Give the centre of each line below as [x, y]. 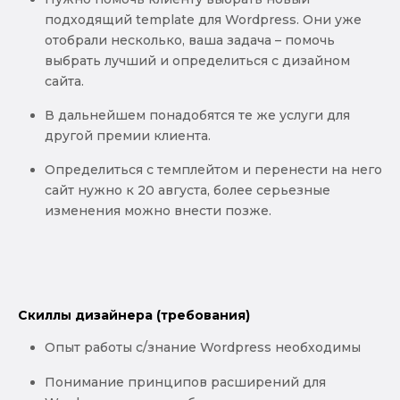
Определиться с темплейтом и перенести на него [213, 170]
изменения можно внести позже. [160, 211]
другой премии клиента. [129, 135]
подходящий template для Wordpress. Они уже [203, 19]
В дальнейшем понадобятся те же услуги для [197, 115]
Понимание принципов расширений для [185, 382]
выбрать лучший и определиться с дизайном [197, 60]
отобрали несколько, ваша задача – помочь [190, 40]
